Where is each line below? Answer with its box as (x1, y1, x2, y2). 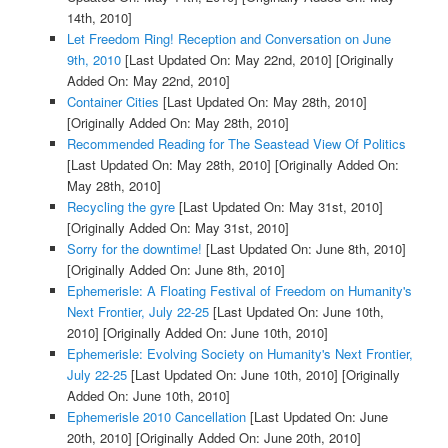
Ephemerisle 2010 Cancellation (66, 407, 246, 427)
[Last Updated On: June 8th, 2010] (201, 239, 406, 259)
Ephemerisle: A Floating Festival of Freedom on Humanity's (66, 281, 412, 301)
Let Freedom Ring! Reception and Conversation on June (66, 29, 391, 49)
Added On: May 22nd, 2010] (66, 71, 230, 91)
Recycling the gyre (66, 197, 175, 217)
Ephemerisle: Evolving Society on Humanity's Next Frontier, (66, 344, 413, 364)
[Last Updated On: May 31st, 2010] (174, 197, 383, 217)
